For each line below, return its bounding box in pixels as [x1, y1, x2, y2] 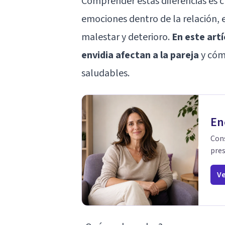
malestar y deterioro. [81, 30, 172, 44]
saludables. [81, 66, 130, 80]
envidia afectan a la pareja [81, 48, 199, 62]
